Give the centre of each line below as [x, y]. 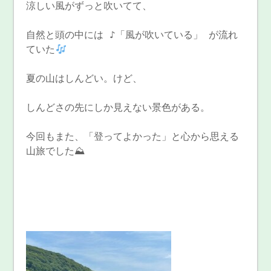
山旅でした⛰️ [56, 151]
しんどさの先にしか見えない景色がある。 [118, 108]
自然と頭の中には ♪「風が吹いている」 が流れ [132, 35]
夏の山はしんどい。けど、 [84, 79]
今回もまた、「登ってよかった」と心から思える [133, 137]
